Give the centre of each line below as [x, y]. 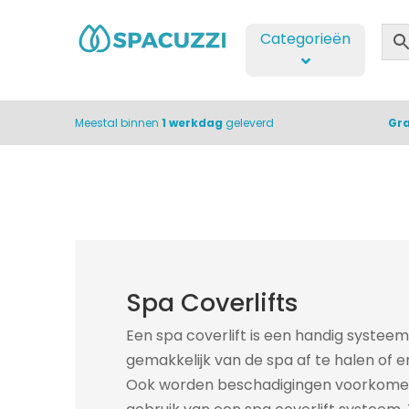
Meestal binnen [118, 123]
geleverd [248, 123]
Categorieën [306, 39]
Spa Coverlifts [212, 302]
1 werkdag [192, 123]
